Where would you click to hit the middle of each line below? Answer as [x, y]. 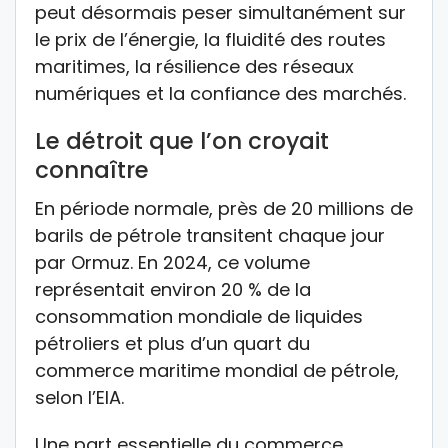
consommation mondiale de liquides [199, 317]
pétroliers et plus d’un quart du [172, 344]
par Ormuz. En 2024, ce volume [172, 263]
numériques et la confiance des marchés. [220, 94]
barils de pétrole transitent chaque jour [210, 236]
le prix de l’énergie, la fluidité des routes [210, 40]
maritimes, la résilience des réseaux [194, 67]
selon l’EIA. [79, 398]
